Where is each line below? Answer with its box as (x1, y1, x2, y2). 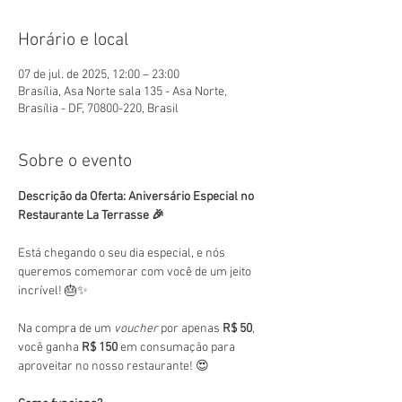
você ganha (18, 340, 82, 355)
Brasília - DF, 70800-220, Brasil (18, 101, 179, 117)
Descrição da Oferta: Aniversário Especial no (18, 189, 257, 205)
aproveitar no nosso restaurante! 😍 (18, 359, 209, 374)
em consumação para (118, 340, 238, 355)
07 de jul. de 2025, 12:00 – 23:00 (18, 67, 179, 83)
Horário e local (18, 30, 128, 51)
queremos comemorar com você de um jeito (18, 265, 254, 280)
